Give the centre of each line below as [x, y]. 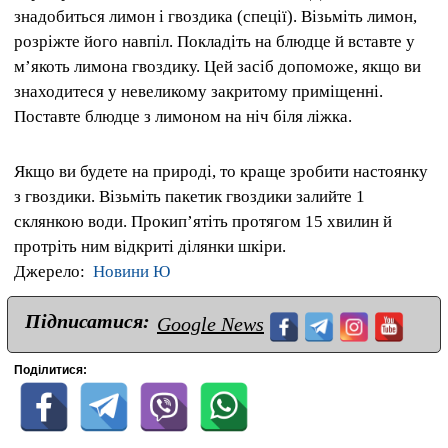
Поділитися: [50, 370]
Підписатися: [87, 321]
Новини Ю [131, 272]
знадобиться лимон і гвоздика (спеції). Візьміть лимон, [215, 16]
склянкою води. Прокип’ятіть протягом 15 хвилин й [203, 222]
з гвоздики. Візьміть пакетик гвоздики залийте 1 [189, 197]
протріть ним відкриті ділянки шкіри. [150, 247]
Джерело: [53, 272]
